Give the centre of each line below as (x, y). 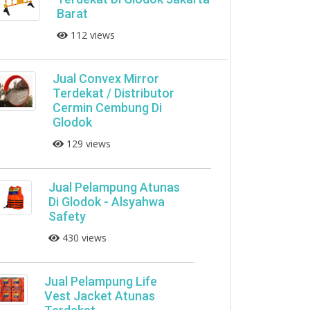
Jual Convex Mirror (106, 79)
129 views (87, 144)
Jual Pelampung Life (100, 281)
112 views (91, 35)
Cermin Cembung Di (107, 108)
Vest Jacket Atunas (99, 296)
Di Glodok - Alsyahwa (106, 202)
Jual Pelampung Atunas (114, 187)
